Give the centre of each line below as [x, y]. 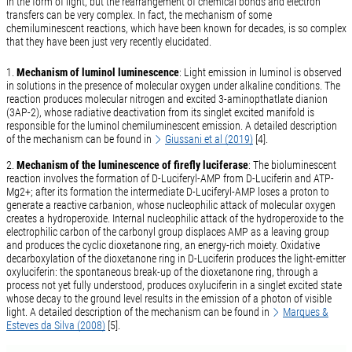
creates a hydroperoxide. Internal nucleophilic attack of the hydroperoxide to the [174, 219]
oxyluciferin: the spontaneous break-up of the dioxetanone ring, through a [162, 272]
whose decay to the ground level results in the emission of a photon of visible [169, 299]
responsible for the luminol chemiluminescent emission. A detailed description [171, 126]
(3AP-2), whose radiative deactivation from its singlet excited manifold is [160, 113]
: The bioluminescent [292, 165]
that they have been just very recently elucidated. [108, 41]
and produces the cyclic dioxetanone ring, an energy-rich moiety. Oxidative [163, 246]
